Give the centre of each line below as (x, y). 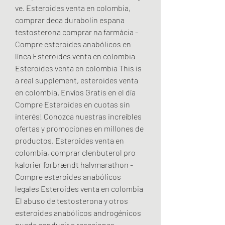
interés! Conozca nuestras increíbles (78, 116)
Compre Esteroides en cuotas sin (73, 104)
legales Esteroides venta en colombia (79, 188)
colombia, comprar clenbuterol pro (75, 152)
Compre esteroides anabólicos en (73, 44)
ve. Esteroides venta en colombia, (73, 8)
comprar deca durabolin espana (70, 20)
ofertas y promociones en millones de (79, 128)
